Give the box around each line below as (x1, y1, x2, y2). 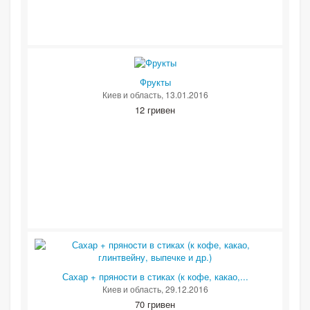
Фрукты (139, 75, 171, 89)
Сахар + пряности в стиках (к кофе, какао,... (62, 270, 248, 284)
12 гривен (135, 103, 175, 117)
